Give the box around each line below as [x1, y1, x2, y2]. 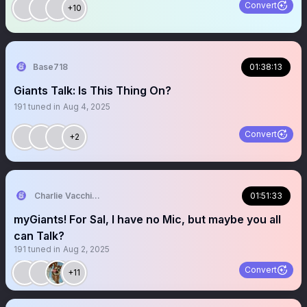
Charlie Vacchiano [34, 191, 107, 201]
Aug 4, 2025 [63, 101, 110, 112]
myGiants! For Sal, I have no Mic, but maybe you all [14, 212, 281, 226]
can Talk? [14, 229, 64, 243]
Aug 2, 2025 [63, 244, 110, 254]
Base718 [33, 62, 68, 72]
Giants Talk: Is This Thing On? [14, 84, 171, 97]
